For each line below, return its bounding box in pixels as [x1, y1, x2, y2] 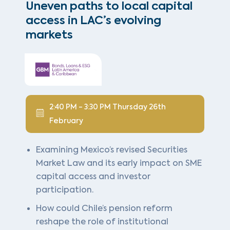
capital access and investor [36, 171, 150, 182]
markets [26, 26, 73, 43]
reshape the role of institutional [36, 216, 168, 227]
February [49, 116, 83, 126]
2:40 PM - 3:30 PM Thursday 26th [49, 102, 166, 112]
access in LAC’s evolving [26, 12, 161, 28]
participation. [36, 184, 93, 196]
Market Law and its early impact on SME [36, 158, 202, 169]
